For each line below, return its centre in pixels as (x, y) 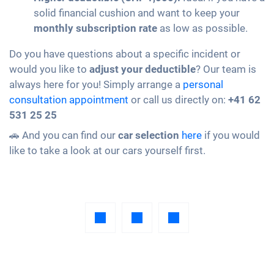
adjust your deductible (143, 69)
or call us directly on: (178, 100)
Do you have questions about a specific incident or (125, 54)
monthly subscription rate (95, 28)
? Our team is (226, 69)
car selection (149, 135)
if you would (231, 135)
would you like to (49, 69)
